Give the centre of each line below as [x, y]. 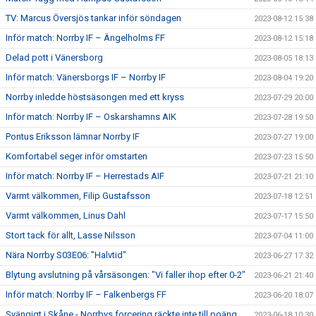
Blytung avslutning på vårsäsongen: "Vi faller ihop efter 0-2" [126, 274]
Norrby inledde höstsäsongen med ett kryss [95, 97]
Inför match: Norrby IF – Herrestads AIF [85, 176]
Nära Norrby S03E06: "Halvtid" [66, 255]
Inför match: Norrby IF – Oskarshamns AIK [91, 116]
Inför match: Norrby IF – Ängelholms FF [85, 37]
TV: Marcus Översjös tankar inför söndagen [93, 18]
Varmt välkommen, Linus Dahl [66, 215]
